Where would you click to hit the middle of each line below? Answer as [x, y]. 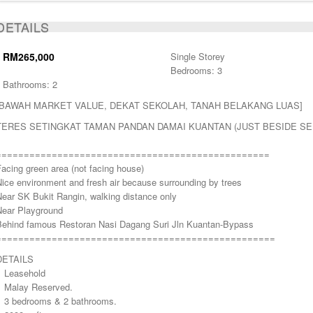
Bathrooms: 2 [30, 84]
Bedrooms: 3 [196, 70]
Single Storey [198, 56]
